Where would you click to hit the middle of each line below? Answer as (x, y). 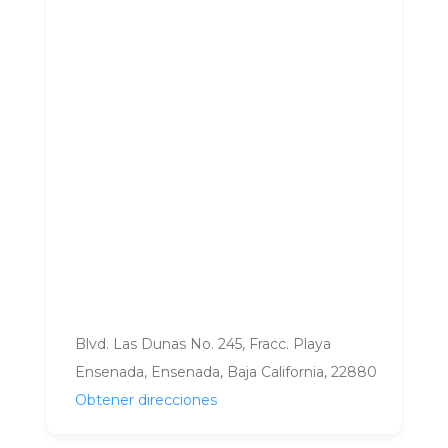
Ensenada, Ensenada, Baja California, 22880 (226, 371)
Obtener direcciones (146, 399)
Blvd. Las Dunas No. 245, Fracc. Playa (203, 343)
